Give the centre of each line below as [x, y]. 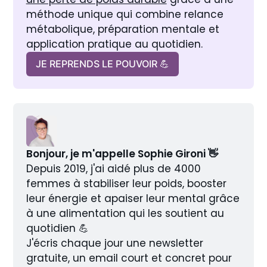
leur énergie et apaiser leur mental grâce [133, 199]
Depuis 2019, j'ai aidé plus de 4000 [113, 169]
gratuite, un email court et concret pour [129, 258]
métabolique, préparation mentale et [122, 30]
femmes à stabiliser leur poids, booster [126, 184]
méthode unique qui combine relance [125, 15]
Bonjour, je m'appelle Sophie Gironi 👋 [122, 154]
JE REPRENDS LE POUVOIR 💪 [102, 64]
